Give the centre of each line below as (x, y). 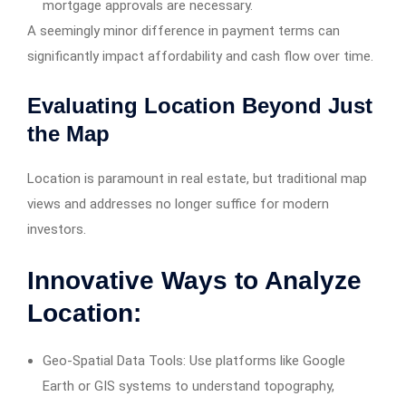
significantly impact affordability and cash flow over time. (200, 57)
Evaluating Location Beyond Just (200, 106)
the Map (68, 134)
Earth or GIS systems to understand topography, (188, 387)
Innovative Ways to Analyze (194, 281)
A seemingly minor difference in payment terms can (184, 31)
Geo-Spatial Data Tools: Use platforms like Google (194, 361)
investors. (57, 230)
